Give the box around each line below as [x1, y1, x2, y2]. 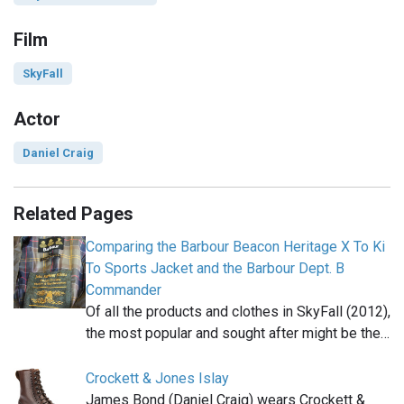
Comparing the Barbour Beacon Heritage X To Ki [86, 238, 385, 256]
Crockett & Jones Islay [86, 370, 229, 388]
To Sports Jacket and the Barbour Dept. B [86, 260, 344, 278]
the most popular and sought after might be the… [86, 325, 390, 343]
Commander [86, 281, 161, 299]
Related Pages [14, 203, 133, 225]
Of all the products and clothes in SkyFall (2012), [86, 303, 390, 321]
